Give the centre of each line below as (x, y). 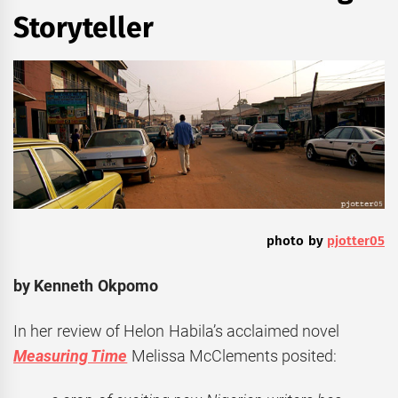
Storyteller (84, 28)
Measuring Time (71, 355)
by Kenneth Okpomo (86, 286)
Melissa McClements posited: (232, 355)
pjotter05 (356, 241)
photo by (297, 241)
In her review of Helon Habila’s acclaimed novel (177, 330)
